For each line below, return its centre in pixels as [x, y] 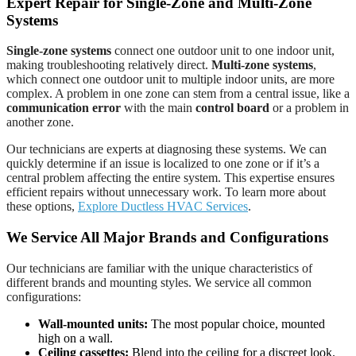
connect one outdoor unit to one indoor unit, [223, 51]
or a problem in [309, 108]
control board [232, 108]
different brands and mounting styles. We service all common [159, 282]
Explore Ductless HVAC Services [163, 207]
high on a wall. [75, 338]
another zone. [40, 122]
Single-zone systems [59, 51]
